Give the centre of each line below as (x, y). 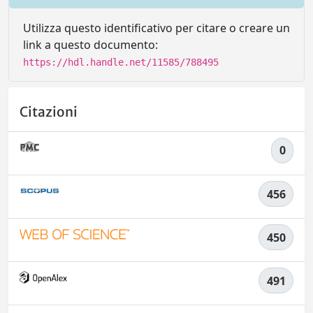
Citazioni (49, 111)
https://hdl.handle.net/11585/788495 (121, 63)
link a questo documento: (90, 45)
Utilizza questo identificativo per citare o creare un (156, 28)
